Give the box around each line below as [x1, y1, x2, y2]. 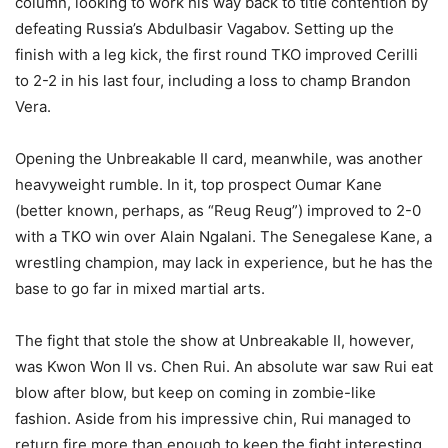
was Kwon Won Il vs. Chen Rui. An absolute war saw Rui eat [15, 356, 433, 376]
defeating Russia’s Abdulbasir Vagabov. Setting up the [15, 18, 394, 38]
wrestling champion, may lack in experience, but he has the [15, 252, 433, 272]
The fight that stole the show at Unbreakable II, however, [15, 330, 414, 350]
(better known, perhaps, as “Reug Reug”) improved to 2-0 [15, 200, 421, 220]
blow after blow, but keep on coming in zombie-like [15, 382, 376, 402]
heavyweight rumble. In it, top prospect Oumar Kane [15, 174, 382, 194]
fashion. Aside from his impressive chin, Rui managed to [15, 408, 411, 428]
